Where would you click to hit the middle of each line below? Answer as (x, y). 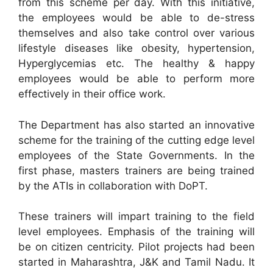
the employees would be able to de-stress (136, 18)
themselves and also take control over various (136, 33)
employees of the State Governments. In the (136, 155)
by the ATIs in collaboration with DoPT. (113, 186)
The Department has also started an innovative (136, 125)
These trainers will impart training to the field (136, 216)
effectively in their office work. (92, 94)
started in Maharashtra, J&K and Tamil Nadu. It (136, 262)
